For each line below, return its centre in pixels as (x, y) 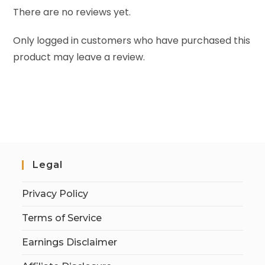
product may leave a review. (79, 57)
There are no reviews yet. (72, 12)
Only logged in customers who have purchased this (132, 40)
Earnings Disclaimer (70, 242)
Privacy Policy (55, 193)
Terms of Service (62, 218)
